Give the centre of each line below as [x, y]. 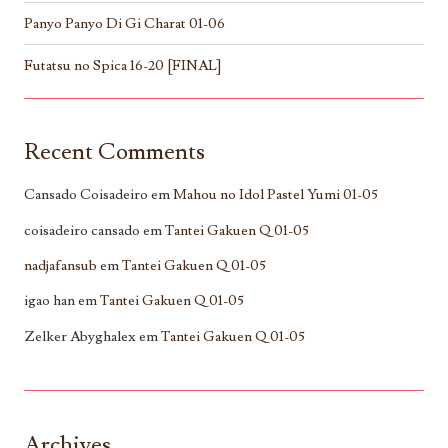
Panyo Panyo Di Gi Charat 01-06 [124, 24]
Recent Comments [114, 152]
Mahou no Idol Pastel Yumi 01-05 [275, 195]
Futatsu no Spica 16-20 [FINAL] [123, 66]
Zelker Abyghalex [80, 336]
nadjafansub [60, 266]
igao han [49, 301]
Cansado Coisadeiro [86, 195]
